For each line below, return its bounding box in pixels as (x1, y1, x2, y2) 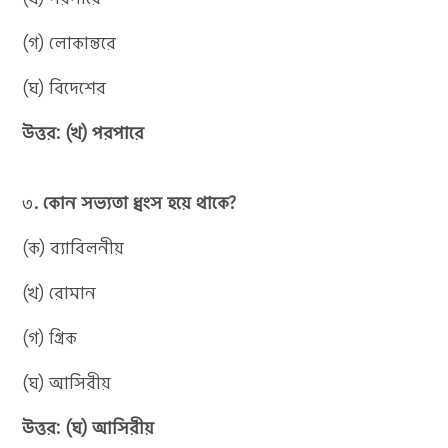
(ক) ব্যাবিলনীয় (22, 235, 125, 260)
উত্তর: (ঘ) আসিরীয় (22, 415, 155, 440)
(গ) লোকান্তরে (22, 30, 117, 55)
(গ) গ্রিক (22, 325, 78, 350)
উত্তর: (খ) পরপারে (22, 120, 145, 145)
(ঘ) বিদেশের (22, 75, 107, 100)
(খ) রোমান (22, 280, 97, 305)
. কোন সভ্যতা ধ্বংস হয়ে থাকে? (34, 190, 237, 215)
